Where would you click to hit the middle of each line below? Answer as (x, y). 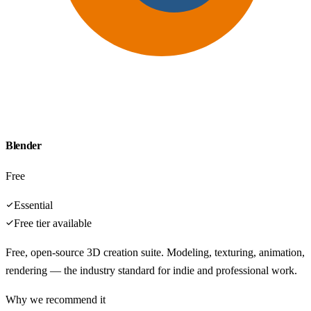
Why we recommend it (56, 300)
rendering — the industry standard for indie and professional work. (151, 271)
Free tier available (53, 224)
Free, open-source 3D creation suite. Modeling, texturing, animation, (155, 253)
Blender (24, 145)
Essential (33, 205)
